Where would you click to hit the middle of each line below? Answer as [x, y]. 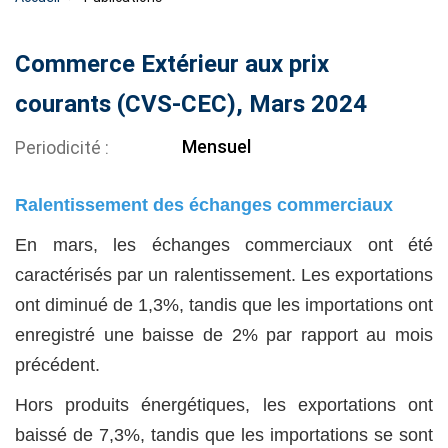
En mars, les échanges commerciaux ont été [224, 245]
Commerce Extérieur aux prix [172, 64]
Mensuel [217, 147]
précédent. [57, 365]
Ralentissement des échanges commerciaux [204, 205]
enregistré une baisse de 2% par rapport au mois [224, 335]
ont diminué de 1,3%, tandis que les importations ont [224, 305]
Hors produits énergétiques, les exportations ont [224, 405]
